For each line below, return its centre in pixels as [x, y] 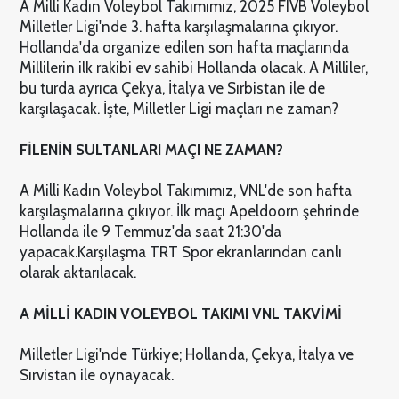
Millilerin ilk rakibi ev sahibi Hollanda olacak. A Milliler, [193, 67]
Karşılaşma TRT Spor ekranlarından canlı [209, 252]
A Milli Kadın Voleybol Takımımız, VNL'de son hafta [185, 190]
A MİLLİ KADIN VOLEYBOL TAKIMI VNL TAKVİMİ [180, 313]
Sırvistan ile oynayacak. [96, 375]
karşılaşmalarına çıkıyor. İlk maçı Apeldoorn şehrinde [189, 211]
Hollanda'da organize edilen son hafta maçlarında [184, 47]
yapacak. [48, 252]
